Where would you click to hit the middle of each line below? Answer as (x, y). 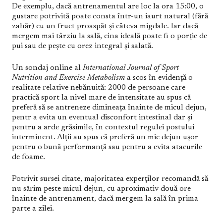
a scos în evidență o (160, 78)
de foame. (28, 157)
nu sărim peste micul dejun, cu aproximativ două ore (101, 189)
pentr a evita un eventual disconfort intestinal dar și (102, 117)
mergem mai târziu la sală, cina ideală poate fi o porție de (110, 36)
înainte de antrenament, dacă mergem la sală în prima (105, 199)
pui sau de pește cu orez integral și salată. (83, 46)
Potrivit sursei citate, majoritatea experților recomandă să (110, 179)
